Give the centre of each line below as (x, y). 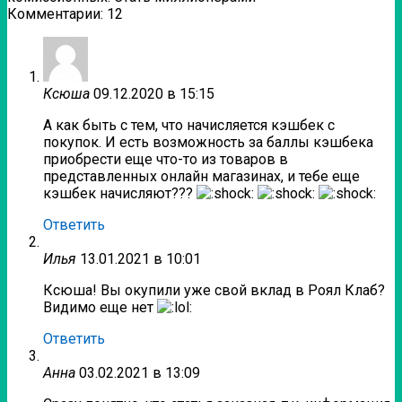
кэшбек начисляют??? (120, 194)
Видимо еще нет (100, 308)
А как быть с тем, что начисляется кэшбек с (189, 126)
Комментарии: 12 (65, 14)
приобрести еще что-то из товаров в (166, 160)
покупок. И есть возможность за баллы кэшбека (208, 143)
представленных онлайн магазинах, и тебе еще (201, 177)
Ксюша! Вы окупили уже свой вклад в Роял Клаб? (214, 291)
